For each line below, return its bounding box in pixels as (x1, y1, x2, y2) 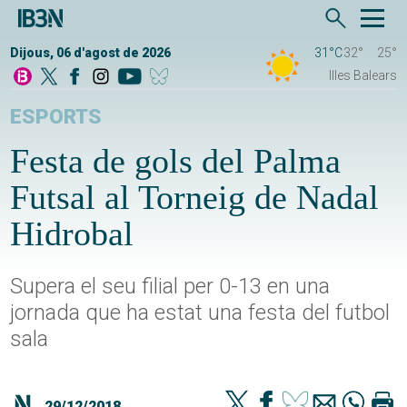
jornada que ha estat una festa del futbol (10, 300, 391, 326)
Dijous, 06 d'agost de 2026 (10, 45, 172, 61)
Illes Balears (328, 68, 397, 84)
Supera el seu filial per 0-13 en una (10, 273, 331, 300)
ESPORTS (10, 104, 103, 130)
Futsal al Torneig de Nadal (10, 178, 380, 217)
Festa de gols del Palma (10, 142, 342, 181)
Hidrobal (10, 214, 134, 253)
